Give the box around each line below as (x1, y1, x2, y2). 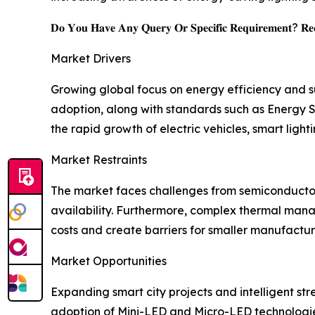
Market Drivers (51, 51, 131, 66)
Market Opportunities (51, 254, 167, 269)
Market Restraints (51, 153, 147, 167)
